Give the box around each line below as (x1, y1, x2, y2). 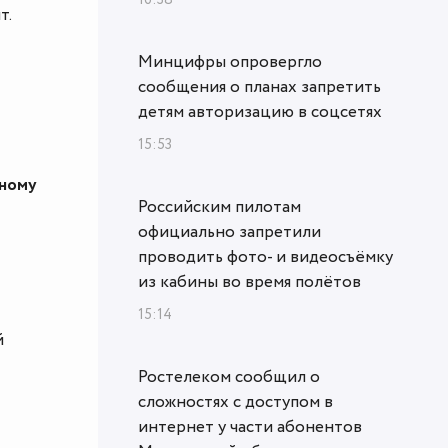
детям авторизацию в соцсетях (138, 99, 382, 124)
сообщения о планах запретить (138, 74, 381, 99)
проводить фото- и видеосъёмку (138, 244, 393, 269)
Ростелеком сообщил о (138, 364, 320, 389)
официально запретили (138, 219, 321, 244)
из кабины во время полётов (138, 269, 361, 294)
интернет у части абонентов (138, 414, 362, 439)
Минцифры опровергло (138, 49, 322, 74)
